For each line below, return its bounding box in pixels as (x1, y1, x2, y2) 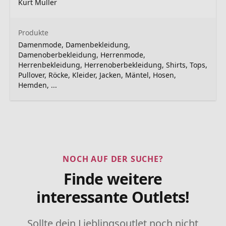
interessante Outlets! (36, 187, 190, 207)
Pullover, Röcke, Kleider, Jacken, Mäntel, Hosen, (18, 70, 176, 80)
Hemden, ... (18, 80, 57, 90)
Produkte (18, 28, 48, 37)
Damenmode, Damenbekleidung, (18, 40, 130, 49)
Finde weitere (64, 168, 162, 189)
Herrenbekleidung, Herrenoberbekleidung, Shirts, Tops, (18, 60, 207, 70)
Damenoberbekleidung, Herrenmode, (18, 50, 145, 60)
